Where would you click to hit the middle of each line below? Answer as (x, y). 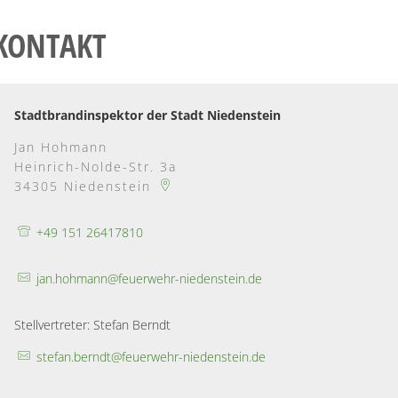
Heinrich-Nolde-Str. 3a (96, 166)
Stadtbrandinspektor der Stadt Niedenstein (147, 115)
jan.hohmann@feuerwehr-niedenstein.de (149, 278)
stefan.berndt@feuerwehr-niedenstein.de (151, 356)
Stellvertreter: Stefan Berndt (92, 324)
